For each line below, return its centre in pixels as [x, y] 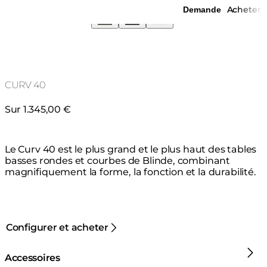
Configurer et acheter [57, 228]
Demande [202, 10]
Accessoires [32, 257]
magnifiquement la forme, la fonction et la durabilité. [131, 172]
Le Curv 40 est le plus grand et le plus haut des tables [131, 149]
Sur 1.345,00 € [38, 109]
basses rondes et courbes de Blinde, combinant [118, 160]
